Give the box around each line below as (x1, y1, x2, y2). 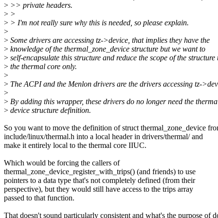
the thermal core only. (8, 62, 77, 71)
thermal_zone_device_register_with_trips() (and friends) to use (4, 167, 196, 176)
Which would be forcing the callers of (4, 159, 120, 167)
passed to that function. (4, 194, 74, 202)
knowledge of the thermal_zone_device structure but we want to (8, 45, 205, 54)
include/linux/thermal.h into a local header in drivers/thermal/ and (4, 132, 203, 141)
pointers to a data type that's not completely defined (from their (4, 176, 195, 185)
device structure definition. (8, 106, 91, 115)
